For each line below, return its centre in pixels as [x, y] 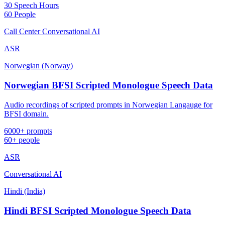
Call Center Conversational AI [52, 32]
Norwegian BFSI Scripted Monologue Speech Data [108, 85]
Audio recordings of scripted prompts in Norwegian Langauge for [108, 104]
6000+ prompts [28, 131]
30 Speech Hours [31, 6]
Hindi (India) [25, 191]
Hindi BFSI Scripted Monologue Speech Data [98, 210]
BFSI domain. [26, 114]
